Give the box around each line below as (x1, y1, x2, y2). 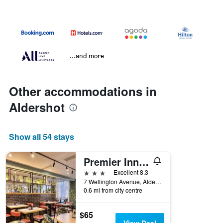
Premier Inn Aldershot (139, 154, 149, 169)
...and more (70, 51, 104, 60)
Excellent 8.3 (113, 168, 148, 177)
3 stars (83, 167, 106, 177)
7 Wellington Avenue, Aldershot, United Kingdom (155, 177, 161, 186)
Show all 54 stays (9, 131, 74, 143)
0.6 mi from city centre (84, 186, 142, 195)
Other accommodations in (9, 83, 157, 100)
